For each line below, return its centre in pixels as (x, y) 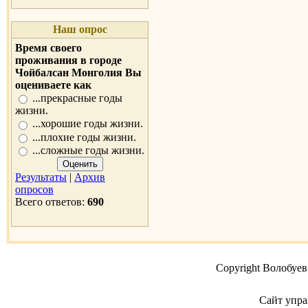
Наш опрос (80, 29)
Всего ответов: (51, 202)
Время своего (48, 48)
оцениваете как (53, 85)
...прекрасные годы (77, 98)
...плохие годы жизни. (84, 137)
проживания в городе (68, 60)
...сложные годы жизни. (88, 151)
